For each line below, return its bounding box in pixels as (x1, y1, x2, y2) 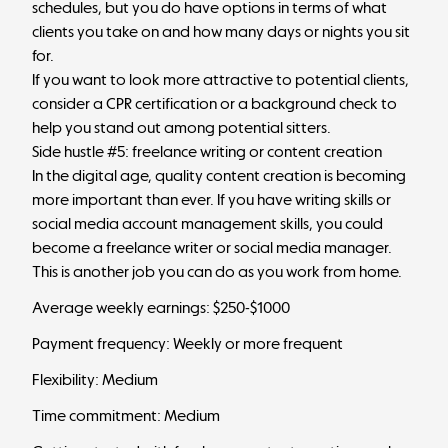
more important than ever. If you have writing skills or (32, 190, 391, 209)
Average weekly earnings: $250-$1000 (32, 298, 290, 317)
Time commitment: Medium (32, 406, 220, 425)
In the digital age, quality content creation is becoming (32, 166, 406, 185)
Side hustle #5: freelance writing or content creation (32, 142, 382, 161)
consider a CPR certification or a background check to (32, 94, 397, 113)
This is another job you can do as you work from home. (32, 262, 402, 281)
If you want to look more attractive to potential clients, (32, 70, 409, 89)
